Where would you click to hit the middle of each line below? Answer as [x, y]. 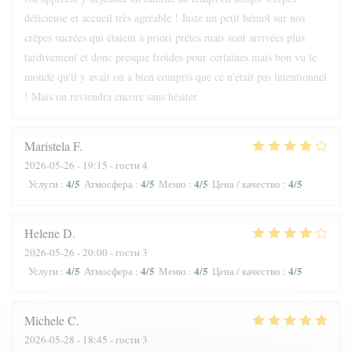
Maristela [47, 146]
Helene [42, 233]
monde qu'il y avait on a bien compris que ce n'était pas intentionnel [176, 77]
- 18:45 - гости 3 [111, 339]
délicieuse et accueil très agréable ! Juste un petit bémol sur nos [165, 18]
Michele [44, 320]
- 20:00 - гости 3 [111, 252]
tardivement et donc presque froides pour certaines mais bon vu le [170, 57]
